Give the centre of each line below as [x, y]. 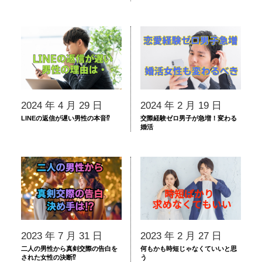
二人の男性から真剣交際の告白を [69, 248]
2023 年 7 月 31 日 [61, 236]
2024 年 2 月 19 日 [181, 106]
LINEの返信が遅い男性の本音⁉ [65, 118]
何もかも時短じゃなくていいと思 [189, 248]
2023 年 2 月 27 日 [181, 236]
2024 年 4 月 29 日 [61, 106]
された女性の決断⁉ [48, 257]
